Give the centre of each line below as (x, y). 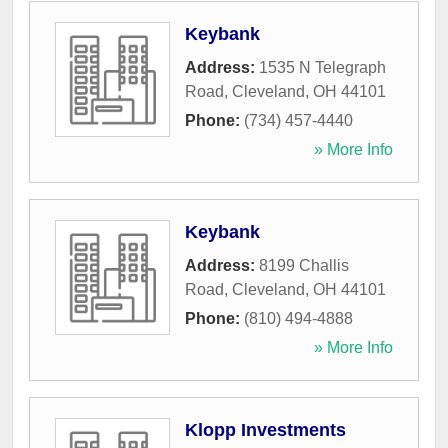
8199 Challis (304, 266)
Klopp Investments (265, 430)
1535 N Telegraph (322, 68)
